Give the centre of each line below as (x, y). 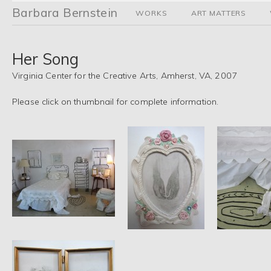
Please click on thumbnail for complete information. (116, 101)
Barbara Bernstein (65, 12)
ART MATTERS (218, 13)
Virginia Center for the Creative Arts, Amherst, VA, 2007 (125, 76)
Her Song (45, 59)
